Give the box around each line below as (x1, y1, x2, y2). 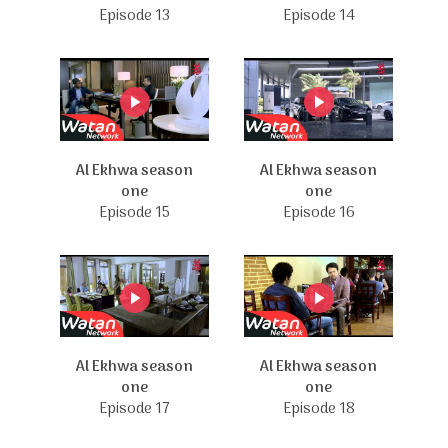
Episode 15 (99, 200, 170, 225)
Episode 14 (282, 4, 355, 28)
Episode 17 (99, 397, 170, 421)
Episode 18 (282, 397, 355, 421)
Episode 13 (99, 4, 170, 28)
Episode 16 (282, 200, 355, 225)
